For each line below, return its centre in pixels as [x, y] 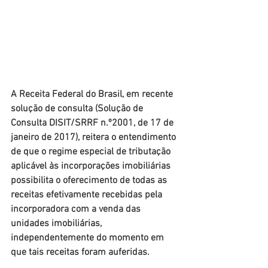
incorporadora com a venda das [77, 210]
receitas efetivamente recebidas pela [88, 195]
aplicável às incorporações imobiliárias [92, 167]
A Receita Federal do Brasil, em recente [93, 95]
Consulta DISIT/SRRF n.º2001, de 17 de [93, 124]
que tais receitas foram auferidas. [80, 253]
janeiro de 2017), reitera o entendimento [95, 138]
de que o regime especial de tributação [92, 152]
